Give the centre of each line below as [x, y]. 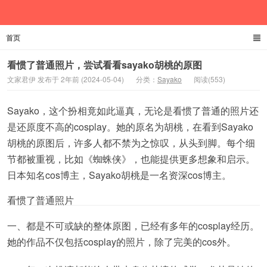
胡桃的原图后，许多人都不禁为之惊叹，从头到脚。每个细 [131, 143]
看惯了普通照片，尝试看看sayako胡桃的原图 [105, 65]
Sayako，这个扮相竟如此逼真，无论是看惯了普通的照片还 [133, 111]
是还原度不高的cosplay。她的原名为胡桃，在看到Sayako [130, 127]
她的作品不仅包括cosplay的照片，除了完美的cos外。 [122, 242]
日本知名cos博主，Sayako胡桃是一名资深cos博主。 [119, 175]
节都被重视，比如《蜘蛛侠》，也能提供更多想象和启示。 [131, 159]
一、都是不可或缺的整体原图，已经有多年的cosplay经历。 [133, 226]
